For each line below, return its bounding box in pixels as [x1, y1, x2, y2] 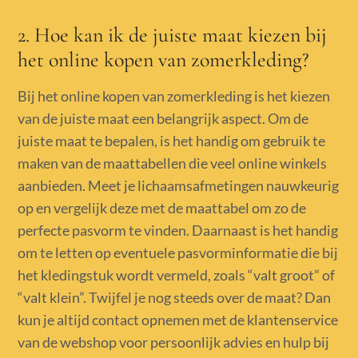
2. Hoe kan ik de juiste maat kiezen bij [18, 22, 328, 47]
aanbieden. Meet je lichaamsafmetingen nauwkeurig [18, 176, 340, 194]
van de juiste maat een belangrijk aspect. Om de [18, 109, 309, 127]
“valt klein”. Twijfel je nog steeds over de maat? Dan [18, 288, 332, 306]
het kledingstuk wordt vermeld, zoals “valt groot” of [18, 265, 336, 284]
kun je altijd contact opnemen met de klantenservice [18, 310, 339, 328]
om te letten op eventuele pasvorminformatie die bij [18, 243, 339, 261]
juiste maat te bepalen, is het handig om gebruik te [18, 131, 326, 149]
